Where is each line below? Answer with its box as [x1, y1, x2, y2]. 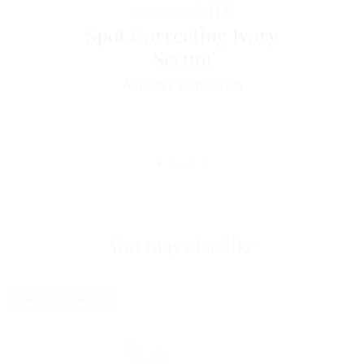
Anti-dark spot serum [122, 77, 242, 93]
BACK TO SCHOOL [18, 294, 103, 306]
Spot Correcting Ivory [86, 22, 278, 51]
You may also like [108, 232, 256, 262]
